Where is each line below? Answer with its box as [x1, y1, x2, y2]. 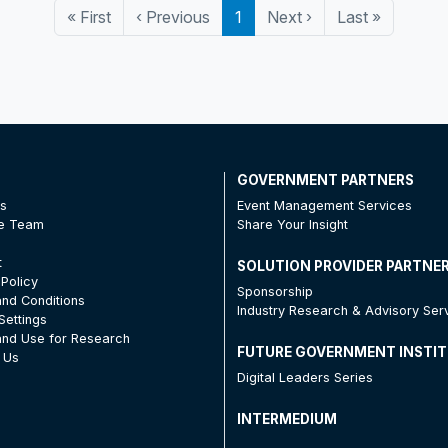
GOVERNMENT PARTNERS [236, 171, 414, 188]
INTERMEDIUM [236, 410, 337, 427]
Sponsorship [236, 283, 313, 299]
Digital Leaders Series [236, 369, 373, 385]
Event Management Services [236, 197, 412, 213]
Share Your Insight [236, 216, 348, 232]
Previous [142, 6, 210, 27]
